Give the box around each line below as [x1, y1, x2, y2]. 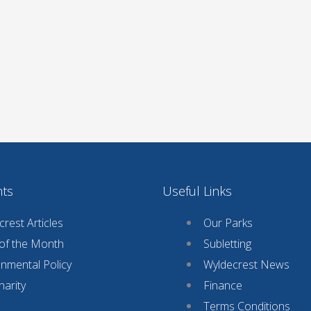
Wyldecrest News [203, 256, 289, 272]
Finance [203, 277, 242, 293]
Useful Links [162, 182, 232, 199]
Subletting [203, 235, 251, 251]
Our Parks [203, 215, 253, 230]
